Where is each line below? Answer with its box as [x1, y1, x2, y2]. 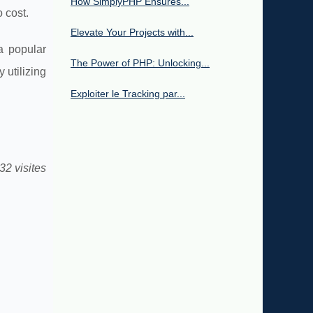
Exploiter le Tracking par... [71, 88, 185, 100]
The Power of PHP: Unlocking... [71, 57, 210, 69]
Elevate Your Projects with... [71, 27, 194, 38]
